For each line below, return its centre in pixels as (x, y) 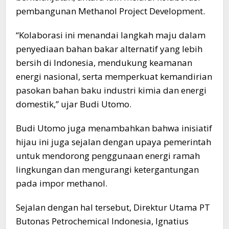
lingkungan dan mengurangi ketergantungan (107, 169)
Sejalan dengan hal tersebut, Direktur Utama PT (113, 207)
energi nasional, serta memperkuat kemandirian (114, 76)
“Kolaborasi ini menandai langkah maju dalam (111, 35)
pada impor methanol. (62, 183)
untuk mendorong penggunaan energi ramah (108, 156)
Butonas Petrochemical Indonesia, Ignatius (102, 221)
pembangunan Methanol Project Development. (110, 11)
